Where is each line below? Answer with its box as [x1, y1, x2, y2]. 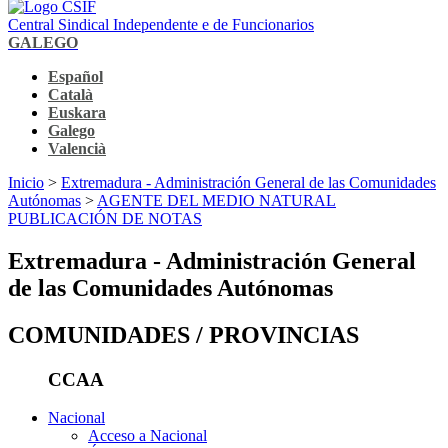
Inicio [8, 173, 44, 191]
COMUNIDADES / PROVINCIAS [8, 321, 359, 348]
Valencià [48, 139, 106, 157]
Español [48, 67, 103, 85]
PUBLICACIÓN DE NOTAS [8, 209, 202, 227]
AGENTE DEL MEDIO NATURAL [97, 191, 336, 209]
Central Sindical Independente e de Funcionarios [8, 15, 314, 33]
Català [48, 85, 93, 103]
